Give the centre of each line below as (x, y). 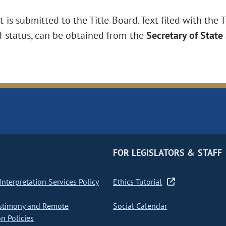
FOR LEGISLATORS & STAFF (167, 153)
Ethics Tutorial (137, 182)
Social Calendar (140, 206)
